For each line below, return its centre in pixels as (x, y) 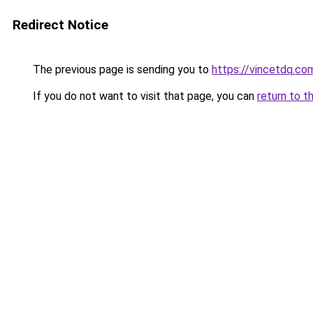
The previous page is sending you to (121, 70)
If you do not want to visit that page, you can (144, 96)
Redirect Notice (60, 25)
